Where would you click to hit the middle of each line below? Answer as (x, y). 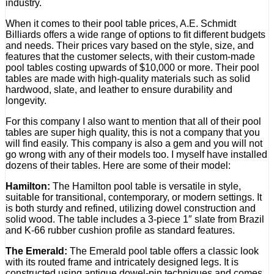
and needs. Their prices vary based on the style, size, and (130, 45)
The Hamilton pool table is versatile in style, (146, 186)
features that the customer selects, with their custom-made (130, 56)
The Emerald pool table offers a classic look (163, 251)
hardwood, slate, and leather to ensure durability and (119, 89)
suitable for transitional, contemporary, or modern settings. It (134, 197)
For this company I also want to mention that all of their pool (133, 121)
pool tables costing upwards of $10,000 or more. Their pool (132, 67)
